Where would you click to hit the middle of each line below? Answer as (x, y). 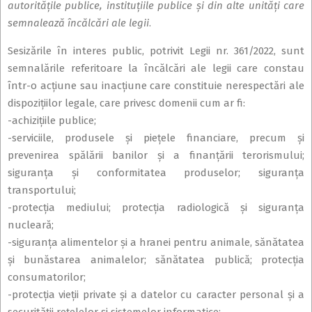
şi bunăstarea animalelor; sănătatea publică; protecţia (156, 260)
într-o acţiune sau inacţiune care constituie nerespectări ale (156, 86)
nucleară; (31, 225)
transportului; (42, 190)
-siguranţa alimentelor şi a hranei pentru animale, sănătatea (156, 243)
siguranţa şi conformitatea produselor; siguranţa (156, 173)
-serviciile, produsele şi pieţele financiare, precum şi (156, 138)
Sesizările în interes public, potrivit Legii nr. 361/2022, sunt (156, 51)
